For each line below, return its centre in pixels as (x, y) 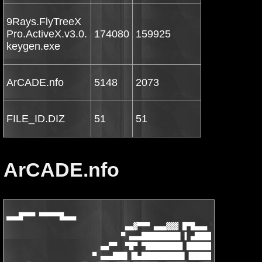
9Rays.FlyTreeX (44, 22)
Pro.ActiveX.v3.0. (47, 34)
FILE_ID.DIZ (36, 119)
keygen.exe (33, 46)
